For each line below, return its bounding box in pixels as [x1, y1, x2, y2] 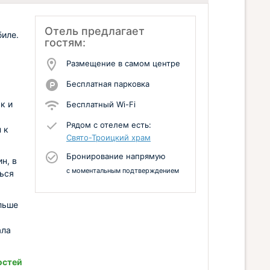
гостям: [45, 36, 86, 49]
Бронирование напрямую [66, 151, 166, 161]
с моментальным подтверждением [66, 166, 179, 175]
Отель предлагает [45, 25, 145, 37]
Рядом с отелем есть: [66, 120, 151, 130]
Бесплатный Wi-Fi [66, 99, 136, 109]
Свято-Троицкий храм [66, 133, 151, 142]
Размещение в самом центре [66, 58, 180, 68]
